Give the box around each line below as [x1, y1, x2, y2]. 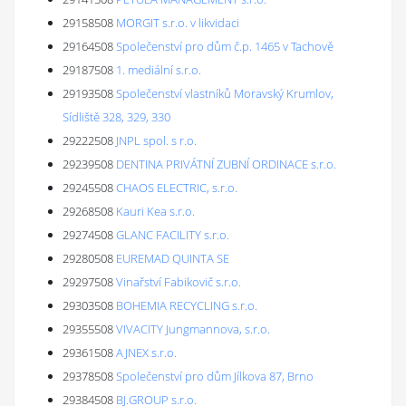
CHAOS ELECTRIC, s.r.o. [116, 179, 237, 196]
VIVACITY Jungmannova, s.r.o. [116, 321, 270, 337]
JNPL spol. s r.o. [116, 132, 197, 149]
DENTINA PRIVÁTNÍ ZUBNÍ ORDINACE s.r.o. [116, 156, 336, 172]
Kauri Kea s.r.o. [116, 203, 195, 219]
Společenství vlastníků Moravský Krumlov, [116, 85, 333, 101]
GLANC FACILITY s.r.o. [116, 227, 229, 243]
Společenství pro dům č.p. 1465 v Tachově [116, 38, 333, 54]
